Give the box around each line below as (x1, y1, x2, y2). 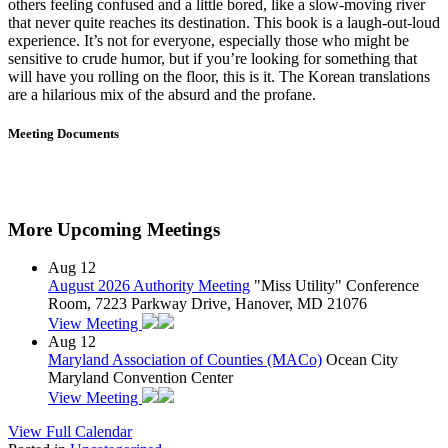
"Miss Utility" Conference (254, 277, 419, 295)
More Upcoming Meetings (8, 218, 220, 240)
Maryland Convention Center (48, 369, 233, 387)
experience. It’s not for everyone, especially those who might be (8, 31, 409, 49)
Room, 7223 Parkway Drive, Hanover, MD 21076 (48, 295, 367, 313)
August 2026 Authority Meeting (48, 277, 250, 295)
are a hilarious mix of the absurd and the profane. (8, 85, 316, 103)
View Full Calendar (8, 423, 132, 441)
